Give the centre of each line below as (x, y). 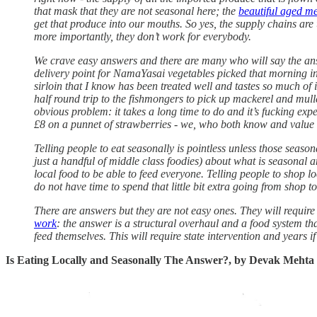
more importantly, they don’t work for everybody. (143, 36)
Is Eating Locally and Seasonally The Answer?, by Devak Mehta (160, 260)
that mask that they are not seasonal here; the (136, 11)
